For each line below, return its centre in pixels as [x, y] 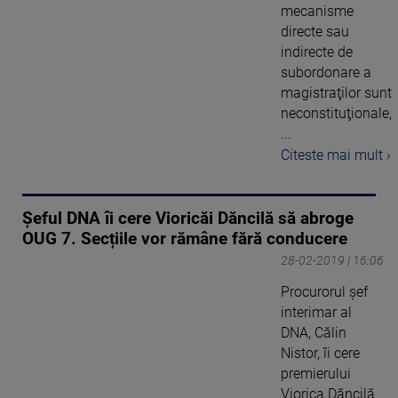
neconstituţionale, [336, 113]
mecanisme [317, 11]
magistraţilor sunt [336, 92]
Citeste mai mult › [336, 155]
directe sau [315, 31]
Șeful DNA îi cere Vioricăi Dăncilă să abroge [188, 219]
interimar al [316, 313]
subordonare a [326, 72]
